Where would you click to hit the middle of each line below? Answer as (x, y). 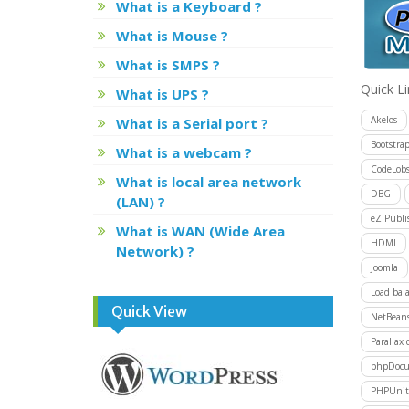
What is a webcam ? (184, 152)
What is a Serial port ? (192, 123)
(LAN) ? (141, 202)
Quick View (149, 311)
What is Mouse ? (172, 36)
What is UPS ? (163, 94)
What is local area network (209, 182)
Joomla (384, 267)
